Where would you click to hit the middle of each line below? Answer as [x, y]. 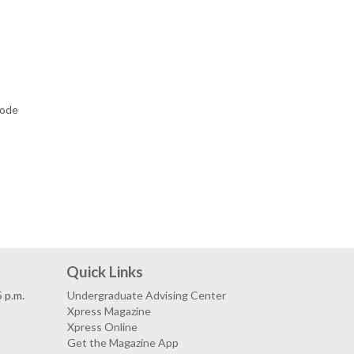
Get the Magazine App [122, 343]
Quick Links [104, 271]
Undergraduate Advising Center [146, 295]
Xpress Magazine [109, 311]
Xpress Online [102, 327]
